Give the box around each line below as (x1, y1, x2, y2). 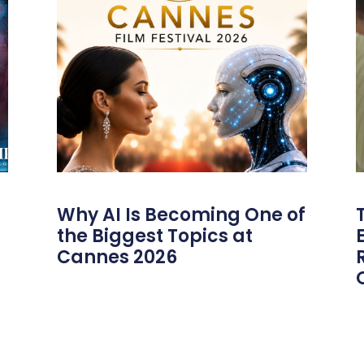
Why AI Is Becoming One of (57, 202, 306, 228)
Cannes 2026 (57, 245, 178, 271)
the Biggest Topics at (57, 223, 253, 249)
